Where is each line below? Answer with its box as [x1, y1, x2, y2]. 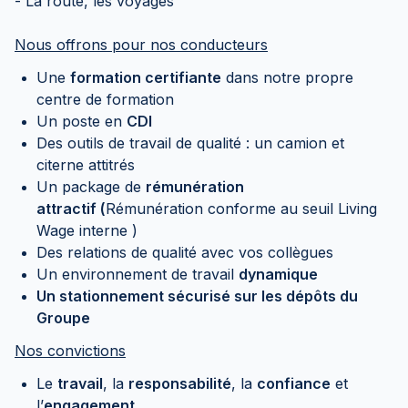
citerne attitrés [36, 156, 135, 174]
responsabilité [128, 374, 231, 393]
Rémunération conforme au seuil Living [106, 199, 377, 218]
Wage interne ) [36, 221, 138, 240]
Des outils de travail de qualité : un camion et [36, 134, 344, 152]
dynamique [239, 265, 318, 283]
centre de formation [36, 90, 174, 108]
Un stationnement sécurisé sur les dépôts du [36, 287, 358, 305]
